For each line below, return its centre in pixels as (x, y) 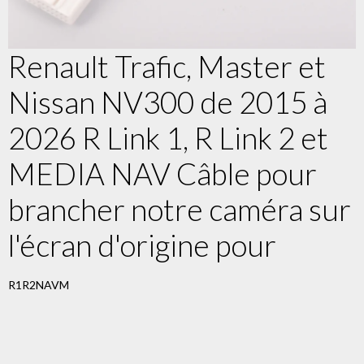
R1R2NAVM (39, 284)
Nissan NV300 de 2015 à (168, 102)
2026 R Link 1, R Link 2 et (168, 138)
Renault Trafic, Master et (167, 66)
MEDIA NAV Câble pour (162, 173)
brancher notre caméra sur (180, 209)
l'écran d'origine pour (142, 245)
